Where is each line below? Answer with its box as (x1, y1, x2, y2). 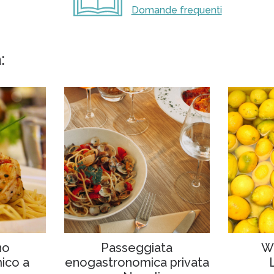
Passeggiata (101, 240, 173, 255)
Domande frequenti (131, 4, 222, 16)
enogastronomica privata (64, 254, 209, 270)
